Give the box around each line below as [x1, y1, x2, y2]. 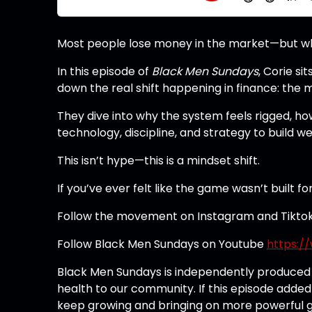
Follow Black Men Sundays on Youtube [57, 235, 267, 252]
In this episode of [57, 63, 153, 79]
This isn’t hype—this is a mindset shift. [57, 152, 260, 169]
